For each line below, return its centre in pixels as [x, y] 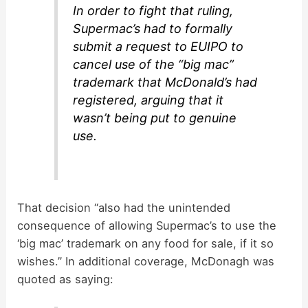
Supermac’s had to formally [153, 29]
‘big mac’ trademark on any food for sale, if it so [146, 244]
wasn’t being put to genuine [155, 118]
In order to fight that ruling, [153, 11]
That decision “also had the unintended [124, 208]
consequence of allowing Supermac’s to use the [147, 226]
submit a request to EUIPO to [158, 47]
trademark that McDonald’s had [165, 82]
